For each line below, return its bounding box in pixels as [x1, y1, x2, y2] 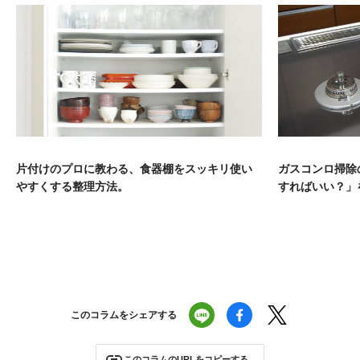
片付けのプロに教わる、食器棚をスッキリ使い [16, 162, 252, 175]
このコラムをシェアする [70, 309, 177, 321]
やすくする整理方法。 [16, 179, 129, 193]
